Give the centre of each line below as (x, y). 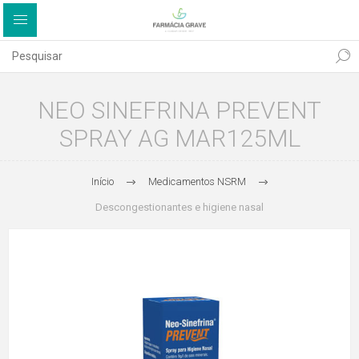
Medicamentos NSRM (197, 182)
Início (102, 182)
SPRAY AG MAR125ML (179, 138)
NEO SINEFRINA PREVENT (179, 110)
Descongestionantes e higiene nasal (179, 207)
